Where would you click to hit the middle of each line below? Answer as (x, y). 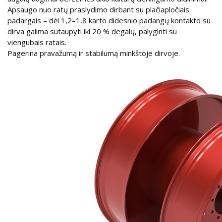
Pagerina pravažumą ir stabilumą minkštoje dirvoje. (94, 53)
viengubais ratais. (37, 42)
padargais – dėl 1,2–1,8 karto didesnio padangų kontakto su (109, 20)
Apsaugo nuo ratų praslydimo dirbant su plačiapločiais (98, 9)
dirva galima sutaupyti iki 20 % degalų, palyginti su (92, 31)
